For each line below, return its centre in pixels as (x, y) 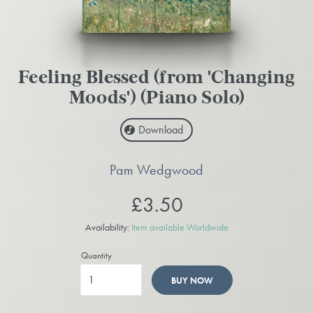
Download (160, 130)
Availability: (108, 227)
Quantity (97, 255)
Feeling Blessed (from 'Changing (156, 78)
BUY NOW (192, 280)
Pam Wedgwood (156, 169)
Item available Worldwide (180, 227)
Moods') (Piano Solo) (156, 99)
